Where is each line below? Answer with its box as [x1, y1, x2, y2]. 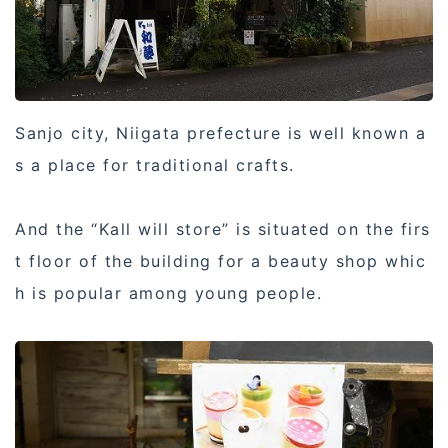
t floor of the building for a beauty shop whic [15, 251, 426, 272]
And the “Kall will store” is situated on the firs [15, 219, 431, 240]
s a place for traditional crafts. [15, 155, 295, 176]
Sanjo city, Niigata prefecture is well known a [15, 123, 426, 144]
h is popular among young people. [15, 283, 322, 304]
